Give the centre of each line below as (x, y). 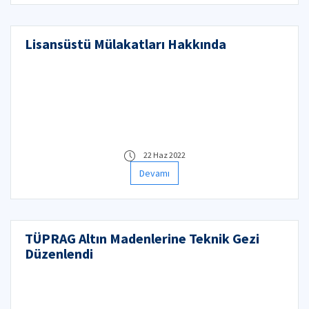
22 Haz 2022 (164, 154)
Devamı (154, 173)
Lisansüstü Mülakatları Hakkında (126, 44)
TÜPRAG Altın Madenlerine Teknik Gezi (142, 238)
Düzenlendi (59, 253)
